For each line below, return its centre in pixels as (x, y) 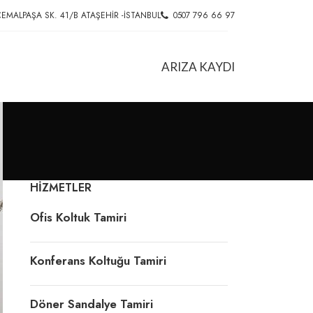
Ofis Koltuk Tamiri (78, 217)
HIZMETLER (60, 187)
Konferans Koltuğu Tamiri (98, 260)
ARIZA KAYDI (198, 66)
